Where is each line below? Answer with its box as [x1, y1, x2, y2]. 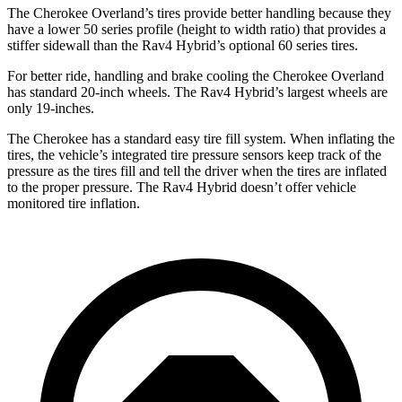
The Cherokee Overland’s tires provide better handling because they [7, 4, 391, 21]
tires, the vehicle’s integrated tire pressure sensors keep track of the [7, 146, 381, 162]
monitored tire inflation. [7, 195, 140, 211]
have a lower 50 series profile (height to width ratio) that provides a [7, 21, 386, 37]
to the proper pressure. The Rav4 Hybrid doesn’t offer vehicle [7, 179, 356, 195]
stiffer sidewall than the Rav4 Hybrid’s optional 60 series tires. [7, 37, 358, 53]
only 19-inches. [7, 100, 94, 116]
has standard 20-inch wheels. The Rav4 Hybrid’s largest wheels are [7, 83, 388, 100]
